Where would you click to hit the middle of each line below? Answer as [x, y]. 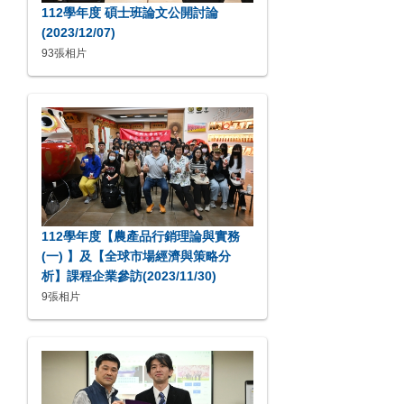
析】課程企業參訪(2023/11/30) [129, 276]
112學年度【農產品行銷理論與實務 [141, 236]
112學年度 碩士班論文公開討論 [130, 13]
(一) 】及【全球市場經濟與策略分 [136, 256]
